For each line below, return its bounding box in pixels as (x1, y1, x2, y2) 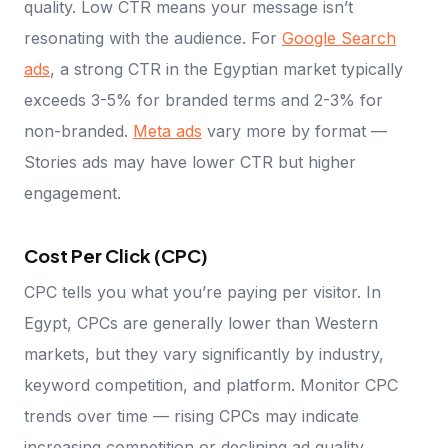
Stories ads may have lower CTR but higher (24, 151, 356, 172)
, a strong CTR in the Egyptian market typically (50, 58, 403, 79)
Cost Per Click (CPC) (24, 244, 208, 268)
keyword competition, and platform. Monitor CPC (24, 375, 398, 396)
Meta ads (133, 120, 202, 141)
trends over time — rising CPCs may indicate (24, 406, 359, 427)
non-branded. (24, 120, 133, 141)
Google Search (282, 27, 396, 48)
